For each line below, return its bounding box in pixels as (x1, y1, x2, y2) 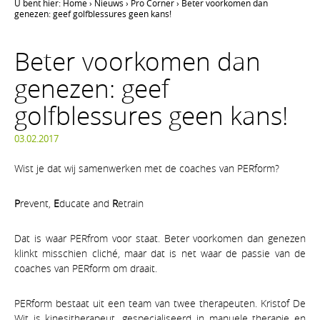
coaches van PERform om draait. (14, 261, 157, 275)
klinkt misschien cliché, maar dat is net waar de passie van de (14, 246, 306, 260)
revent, (20, 196, 54, 210)
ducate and (59, 196, 112, 210)
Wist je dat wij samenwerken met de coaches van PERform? (14, 161, 279, 175)
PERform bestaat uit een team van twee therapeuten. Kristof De (14, 296, 306, 310)
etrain (118, 196, 144, 210)
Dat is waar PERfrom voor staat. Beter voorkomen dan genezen (14, 231, 306, 245)
